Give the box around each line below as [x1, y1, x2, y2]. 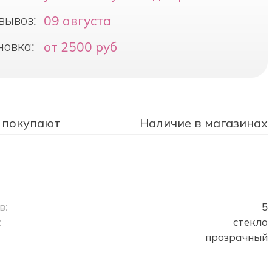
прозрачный [205, 231, 268, 244]
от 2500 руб [43, 38, 117, 55]
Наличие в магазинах [139, 115, 268, 131]
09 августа [43, 12, 111, 29]
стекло [233, 216, 268, 229]
